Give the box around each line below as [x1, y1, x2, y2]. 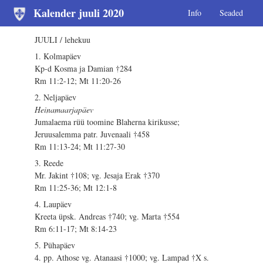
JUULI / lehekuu [35, 34, 91, 46]
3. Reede [35, 157, 64, 169]
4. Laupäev [35, 198, 72, 210]
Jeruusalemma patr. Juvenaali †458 [35, 129, 150, 140]
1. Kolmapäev [35, 50, 82, 62]
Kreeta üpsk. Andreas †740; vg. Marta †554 [35, 211, 180, 222]
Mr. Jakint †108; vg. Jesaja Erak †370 [35, 170, 160, 181]
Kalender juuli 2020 [33, 5, 124, 21]
